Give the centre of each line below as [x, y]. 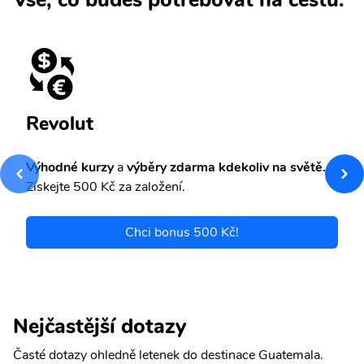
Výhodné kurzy [70, 167]
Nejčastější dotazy [100, 326]
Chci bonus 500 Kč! [182, 232]
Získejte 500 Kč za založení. [106, 186]
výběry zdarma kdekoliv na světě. [225, 167]
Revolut [60, 123]
